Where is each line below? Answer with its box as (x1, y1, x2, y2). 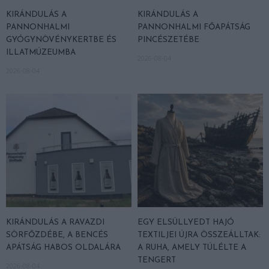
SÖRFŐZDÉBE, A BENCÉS (6, 231, 108, 239)
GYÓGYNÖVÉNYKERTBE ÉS (6, 36, 116, 44)
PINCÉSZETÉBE (138, 36, 199, 44)
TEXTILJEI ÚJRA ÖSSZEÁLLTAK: (138, 231, 261, 239)
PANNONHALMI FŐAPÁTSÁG (138, 23, 250, 32)
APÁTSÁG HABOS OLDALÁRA (6, 243, 121, 252)
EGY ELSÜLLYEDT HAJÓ (138, 218, 234, 226)
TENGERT (138, 256, 176, 264)
